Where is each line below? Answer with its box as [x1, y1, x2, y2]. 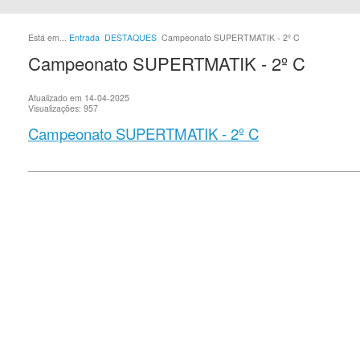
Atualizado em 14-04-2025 [28, 92, 129, 104]
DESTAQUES [104, 31, 157, 43]
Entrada [69, 31, 100, 43]
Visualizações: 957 [28, 102, 98, 114]
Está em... [28, 31, 69, 43]
